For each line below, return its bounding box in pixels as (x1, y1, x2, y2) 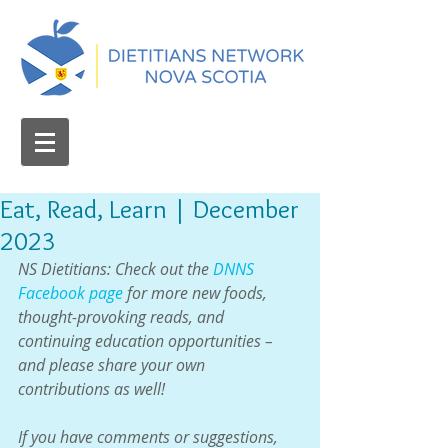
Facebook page (18, 282, 123, 304)
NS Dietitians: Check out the (18, 258, 213, 280)
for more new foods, (123, 282, 271, 304)
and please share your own (18, 354, 209, 376)
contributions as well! (18, 378, 165, 400)
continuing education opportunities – (18, 330, 277, 352)
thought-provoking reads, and (18, 306, 228, 328)
